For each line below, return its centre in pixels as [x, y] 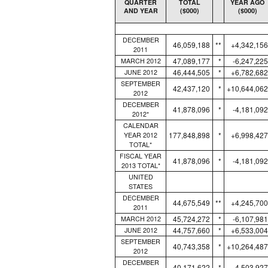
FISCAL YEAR [141, 156]
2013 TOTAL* [141, 165]
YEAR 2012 [141, 135]
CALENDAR [141, 125]
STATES [141, 186]
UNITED [141, 176]
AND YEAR [141, 11]
